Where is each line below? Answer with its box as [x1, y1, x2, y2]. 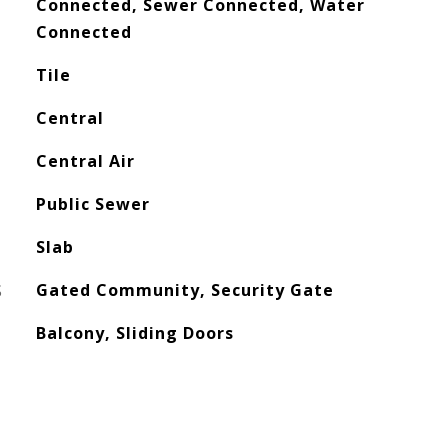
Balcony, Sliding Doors [35, 322, 234, 344]
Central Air [35, 150, 135, 172]
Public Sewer [35, 193, 150, 215]
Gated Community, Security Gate [35, 279, 334, 301]
